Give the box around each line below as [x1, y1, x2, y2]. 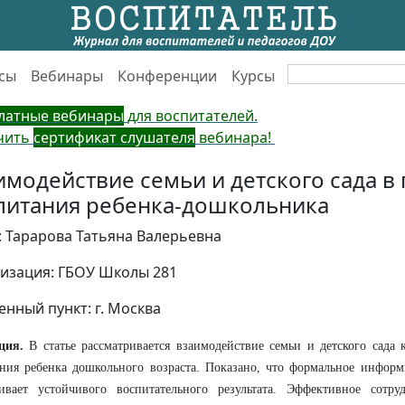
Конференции [118, 65, 217, 86]
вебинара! [195, 127, 275, 147]
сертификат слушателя [33, 127, 195, 147]
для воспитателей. [127, 106, 258, 126]
